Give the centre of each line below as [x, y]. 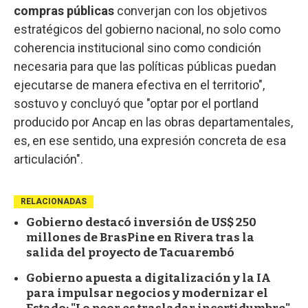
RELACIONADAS [54, 201]
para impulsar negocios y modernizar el [147, 293]
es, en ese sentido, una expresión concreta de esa [150, 140]
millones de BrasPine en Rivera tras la [140, 237]
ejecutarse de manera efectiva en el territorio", [139, 85]
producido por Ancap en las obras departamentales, [153, 122]
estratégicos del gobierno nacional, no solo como [147, 29]
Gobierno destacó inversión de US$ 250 [141, 222]
